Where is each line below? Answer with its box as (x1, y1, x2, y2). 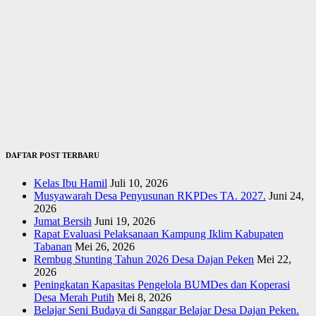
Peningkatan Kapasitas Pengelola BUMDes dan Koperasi (34, 279, 290, 291)
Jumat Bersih (34, 215, 92, 228)
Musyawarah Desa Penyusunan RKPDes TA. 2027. (34, 190, 266, 202)
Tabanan (34, 241, 72, 253)
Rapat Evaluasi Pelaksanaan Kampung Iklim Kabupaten (34, 228, 284, 241)
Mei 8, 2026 (117, 291, 171, 304)
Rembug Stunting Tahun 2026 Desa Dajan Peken (34, 253, 254, 266)
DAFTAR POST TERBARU (6, 151, 99, 160)
